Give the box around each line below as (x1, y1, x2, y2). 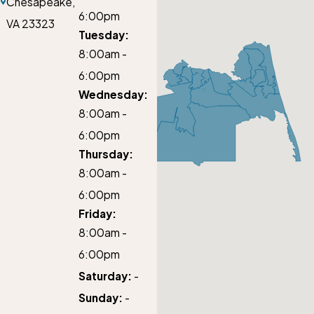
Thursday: (78, 147, 133, 161)
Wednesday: (78, 88, 148, 102)
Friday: (78, 207, 116, 221)
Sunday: (78, 291, 123, 305)
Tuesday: (78, 28, 129, 42)
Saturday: (78, 269, 132, 283)
